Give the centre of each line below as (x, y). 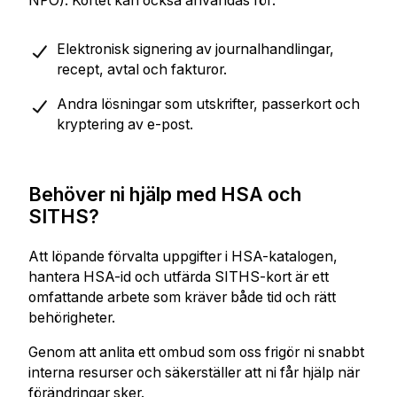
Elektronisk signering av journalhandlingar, (195, 49)
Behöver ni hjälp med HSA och (164, 194)
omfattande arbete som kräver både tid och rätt (182, 298)
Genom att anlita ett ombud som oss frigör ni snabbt (196, 352)
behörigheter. (71, 318)
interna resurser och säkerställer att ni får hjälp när (194, 372)
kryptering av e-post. (125, 124)
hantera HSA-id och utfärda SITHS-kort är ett (178, 277)
